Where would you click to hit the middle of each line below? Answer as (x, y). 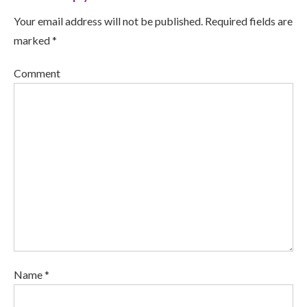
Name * (32, 274)
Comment (37, 73)
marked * (35, 40)
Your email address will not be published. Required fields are (153, 21)
